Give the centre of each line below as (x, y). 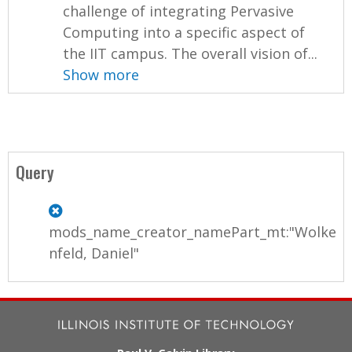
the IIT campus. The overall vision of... (191, 53)
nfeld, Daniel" (94, 253)
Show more (101, 74)
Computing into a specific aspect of (184, 32)
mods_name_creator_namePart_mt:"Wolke (192, 231)
